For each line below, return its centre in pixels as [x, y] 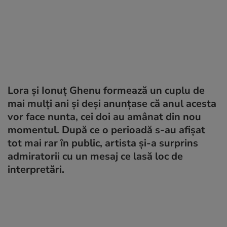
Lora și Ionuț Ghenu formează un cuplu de [106, 90]
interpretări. [36, 169]
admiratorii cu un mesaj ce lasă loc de [95, 156]
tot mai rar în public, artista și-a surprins [103, 143]
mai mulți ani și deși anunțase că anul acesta [112, 103]
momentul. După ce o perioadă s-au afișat [106, 130]
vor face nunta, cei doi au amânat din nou [104, 117]
